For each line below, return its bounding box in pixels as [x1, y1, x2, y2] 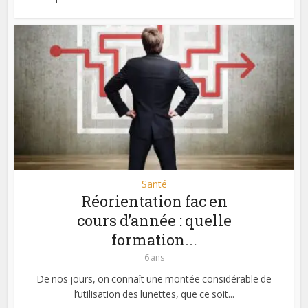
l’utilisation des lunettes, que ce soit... [74, 287, 234, 300]
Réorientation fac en [80, 190, 228, 211]
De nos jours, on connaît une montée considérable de [36, 272, 272, 285]
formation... [111, 229, 197, 250]
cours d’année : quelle [76, 210, 232, 230]
